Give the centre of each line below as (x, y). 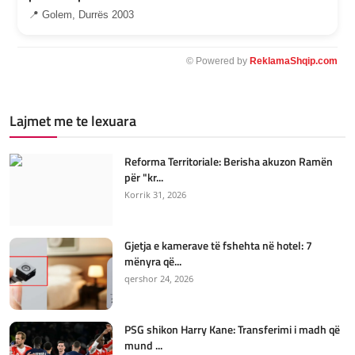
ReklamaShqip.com (294, 61)
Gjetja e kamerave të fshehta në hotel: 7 (218, 245)
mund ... (143, 345)
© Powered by (218, 61)
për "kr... (144, 177)
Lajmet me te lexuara (73, 120)
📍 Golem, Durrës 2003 (81, 14)
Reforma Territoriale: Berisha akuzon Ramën (229, 161)
